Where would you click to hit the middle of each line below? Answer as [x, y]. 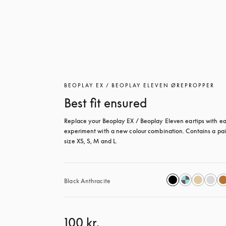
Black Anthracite [87, 181]
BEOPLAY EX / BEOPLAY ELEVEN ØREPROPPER [139, 85]
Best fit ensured [106, 103]
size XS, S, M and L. [91, 141]
